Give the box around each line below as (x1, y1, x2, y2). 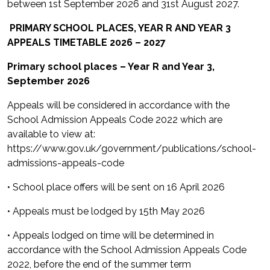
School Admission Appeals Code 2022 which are (7, 114, 222, 125)
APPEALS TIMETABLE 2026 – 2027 (7, 37, 166, 48)
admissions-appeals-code (7, 157, 124, 169)
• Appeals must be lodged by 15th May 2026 (7, 206, 205, 217)
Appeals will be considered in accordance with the (7, 99, 230, 111)
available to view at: (7, 128, 95, 140)
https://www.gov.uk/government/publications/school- (7, 143, 256, 154)
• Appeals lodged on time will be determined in (7, 230, 214, 241)
